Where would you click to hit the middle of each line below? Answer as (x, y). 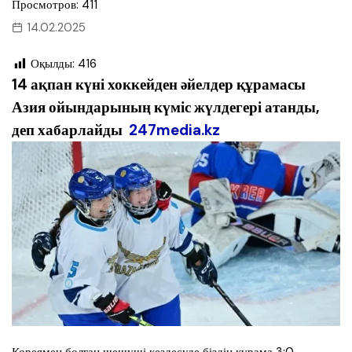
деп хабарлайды (70, 130)
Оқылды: (53, 64)
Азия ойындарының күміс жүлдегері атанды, (166, 108)
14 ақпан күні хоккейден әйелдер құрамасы (159, 85)
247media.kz (174, 130)
